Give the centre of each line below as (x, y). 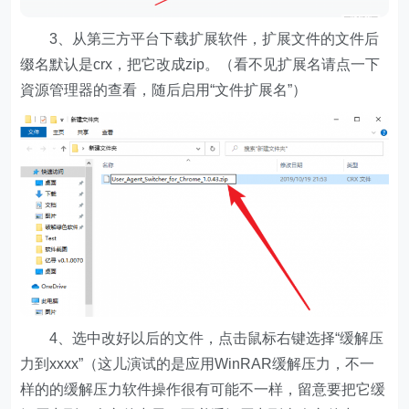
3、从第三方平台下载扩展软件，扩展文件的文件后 (200, 38)
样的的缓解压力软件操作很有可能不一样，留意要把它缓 (203, 389)
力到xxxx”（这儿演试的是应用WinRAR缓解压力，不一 (198, 363)
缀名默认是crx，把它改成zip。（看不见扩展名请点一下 (200, 64)
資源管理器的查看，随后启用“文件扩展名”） (164, 89)
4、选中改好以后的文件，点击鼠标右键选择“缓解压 (202, 338)
